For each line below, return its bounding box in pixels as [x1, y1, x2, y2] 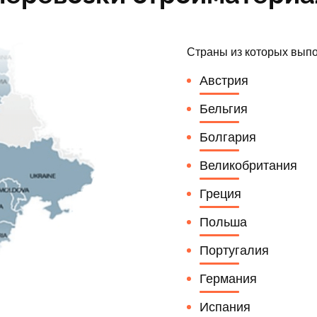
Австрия [200, 73, 248, 88]
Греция [200, 186, 241, 201]
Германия [200, 271, 257, 286]
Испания [200, 299, 250, 314]
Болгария [200, 129, 256, 144]
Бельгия [200, 101, 248, 116]
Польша [200, 214, 247, 229]
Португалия [200, 243, 269, 258]
